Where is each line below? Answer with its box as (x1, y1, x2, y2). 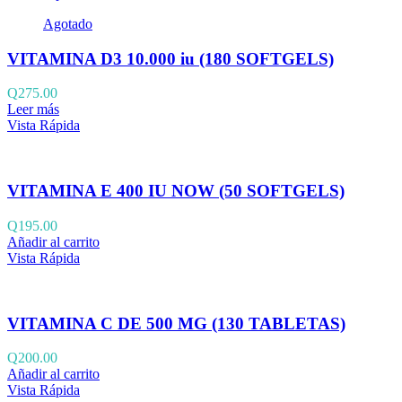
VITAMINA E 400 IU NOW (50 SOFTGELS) (7, 181, 345, 201)
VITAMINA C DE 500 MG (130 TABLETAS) (7, 313, 345, 333)
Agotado (43, 16, 92, 32)
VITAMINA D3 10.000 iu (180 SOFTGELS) (7, 48, 334, 68)
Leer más (7, 101, 59, 118)
